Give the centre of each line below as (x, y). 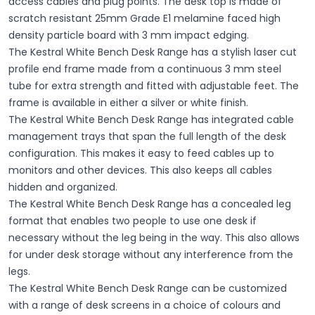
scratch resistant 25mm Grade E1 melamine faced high (144, 18)
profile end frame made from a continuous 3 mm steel (145, 69)
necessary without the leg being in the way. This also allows (154, 238)
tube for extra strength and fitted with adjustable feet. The (154, 86)
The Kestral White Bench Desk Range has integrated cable (151, 120)
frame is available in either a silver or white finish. (128, 103)
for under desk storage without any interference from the (151, 255)
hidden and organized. (63, 187)
